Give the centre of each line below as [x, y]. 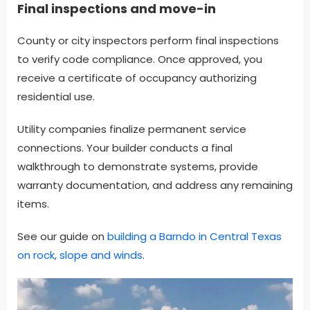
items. [33, 204]
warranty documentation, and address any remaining [155, 185]
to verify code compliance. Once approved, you [140, 60]
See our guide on [62, 237]
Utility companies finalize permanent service [132, 129]
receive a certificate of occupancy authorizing [137, 78]
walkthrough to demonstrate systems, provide [138, 167]
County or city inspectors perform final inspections [148, 41]
